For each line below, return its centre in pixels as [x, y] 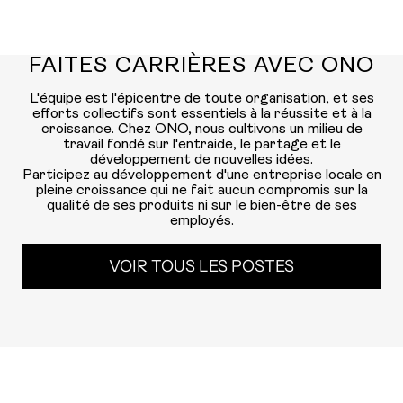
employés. [201, 221]
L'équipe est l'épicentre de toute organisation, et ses [201, 99]
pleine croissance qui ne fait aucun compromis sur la [201, 191]
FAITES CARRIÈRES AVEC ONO [201, 66]
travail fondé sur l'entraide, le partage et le [201, 145]
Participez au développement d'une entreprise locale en [201, 175]
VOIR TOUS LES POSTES [201, 266]
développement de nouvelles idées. [201, 160]
